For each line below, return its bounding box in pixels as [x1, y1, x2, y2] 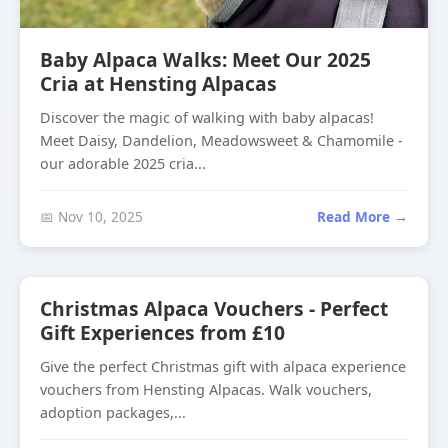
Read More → [317, 207, 408, 226]
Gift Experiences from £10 [40, 319, 285, 346]
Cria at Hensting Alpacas [40, 70, 277, 97]
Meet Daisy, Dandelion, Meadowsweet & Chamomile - [40, 131, 403, 150]
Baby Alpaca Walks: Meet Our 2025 [40, 46, 371, 73]
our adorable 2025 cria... [40, 154, 206, 173]
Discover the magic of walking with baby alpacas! [40, 108, 374, 127]
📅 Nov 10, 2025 [40, 207, 143, 226]
